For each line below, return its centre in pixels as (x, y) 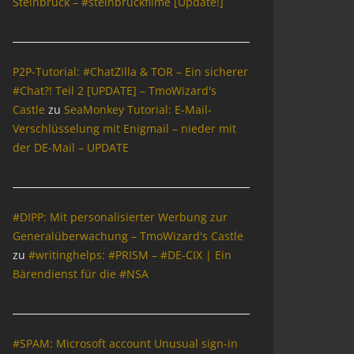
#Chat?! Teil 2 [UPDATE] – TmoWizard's (115, 90)
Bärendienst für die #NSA (81, 273)
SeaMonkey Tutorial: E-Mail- (138, 109)
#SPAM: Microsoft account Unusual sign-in (125, 343)
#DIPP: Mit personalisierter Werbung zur (120, 217)
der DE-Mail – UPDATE (71, 147)
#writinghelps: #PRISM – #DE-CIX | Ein (130, 254)
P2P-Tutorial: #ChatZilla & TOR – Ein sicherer (130, 71)
